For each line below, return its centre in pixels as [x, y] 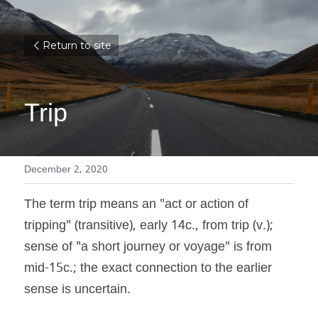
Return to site [77, 45]
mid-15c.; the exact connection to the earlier [148, 269]
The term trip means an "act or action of [136, 205]
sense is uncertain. [77, 290]
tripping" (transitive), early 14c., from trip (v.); [149, 226]
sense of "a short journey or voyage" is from [148, 247]
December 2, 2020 [66, 170]
